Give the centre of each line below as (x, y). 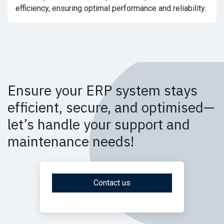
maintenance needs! (71, 141)
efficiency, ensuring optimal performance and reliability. (111, 8)
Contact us (112, 183)
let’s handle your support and (99, 124)
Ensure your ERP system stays (102, 90)
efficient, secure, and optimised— (111, 107)
